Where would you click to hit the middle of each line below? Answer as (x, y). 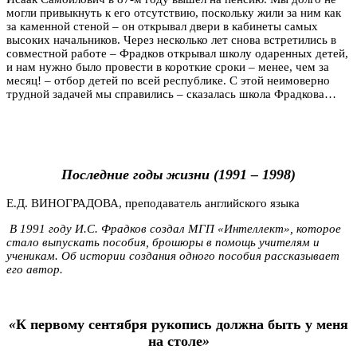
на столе (175, 341)
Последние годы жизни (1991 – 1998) (178, 174)
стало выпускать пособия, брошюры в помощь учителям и (163, 243)
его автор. (35, 270)
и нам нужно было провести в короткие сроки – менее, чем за (168, 67)
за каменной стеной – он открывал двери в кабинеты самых (162, 27)
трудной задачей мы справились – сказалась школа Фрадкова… (171, 94)
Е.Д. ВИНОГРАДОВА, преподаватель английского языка (153, 204)
